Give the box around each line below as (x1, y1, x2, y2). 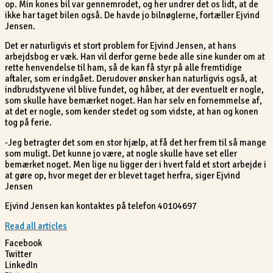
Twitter (5, 248, 32, 260)
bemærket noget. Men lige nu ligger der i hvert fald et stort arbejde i (5, 158, 266, 170)
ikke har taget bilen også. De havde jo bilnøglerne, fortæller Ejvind (5, 9, 260, 21)
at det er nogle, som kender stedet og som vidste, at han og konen (5, 106, 258, 118)
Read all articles (5, 220, 67, 232)
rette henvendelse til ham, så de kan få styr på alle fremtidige (5, 62, 242, 74)
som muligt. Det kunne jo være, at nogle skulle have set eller (5, 147, 237, 159)
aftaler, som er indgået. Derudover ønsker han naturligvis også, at (5, 73, 257, 85)
